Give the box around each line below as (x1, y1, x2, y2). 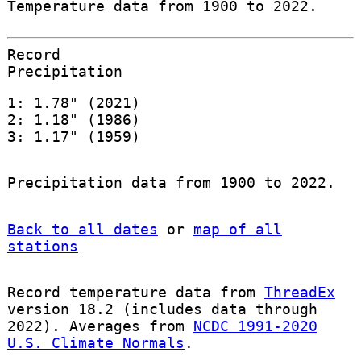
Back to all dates (6, 220, 158, 238)
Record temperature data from (6, 283, 264, 301)
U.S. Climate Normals (6, 334, 185, 351)
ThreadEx (263, 283, 335, 301)
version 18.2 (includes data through (6, 300, 317, 317)
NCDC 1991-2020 (193, 317, 317, 334)
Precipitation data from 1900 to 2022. (6, 174, 335, 192)
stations (6, 237, 78, 255)
